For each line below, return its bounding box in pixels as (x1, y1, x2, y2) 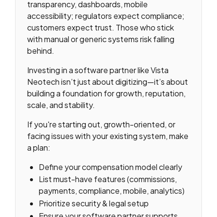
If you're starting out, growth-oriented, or (27, 119, 176, 129)
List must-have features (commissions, (39, 174, 177, 185)
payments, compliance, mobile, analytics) (39, 186, 185, 196)
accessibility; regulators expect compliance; (27, 10, 185, 21)
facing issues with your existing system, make (27, 130, 189, 141)
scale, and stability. (27, 99, 95, 110)
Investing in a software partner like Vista (27, 64, 169, 75)
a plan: (27, 142, 51, 153)
